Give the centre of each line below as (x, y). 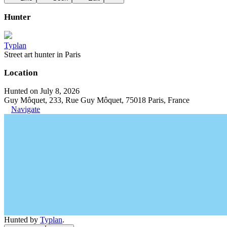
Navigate (26, 109)
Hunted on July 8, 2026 (42, 91)
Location (21, 73)
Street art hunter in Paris (42, 54)
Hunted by (22, 220)
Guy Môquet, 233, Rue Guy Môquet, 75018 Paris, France (97, 100)
